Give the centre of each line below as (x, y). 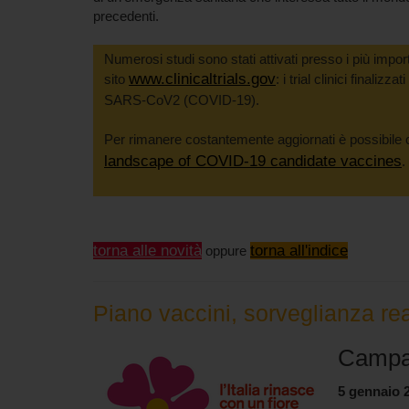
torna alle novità (147, 251)
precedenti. (126, 16)
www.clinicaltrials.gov (202, 79)
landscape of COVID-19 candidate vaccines (253, 161)
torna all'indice (299, 251)
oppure (226, 251)
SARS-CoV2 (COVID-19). (182, 100)
